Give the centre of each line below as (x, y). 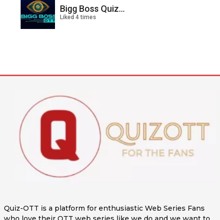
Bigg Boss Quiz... (93, 9)
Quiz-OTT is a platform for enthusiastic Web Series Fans (104, 208)
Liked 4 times (78, 17)
